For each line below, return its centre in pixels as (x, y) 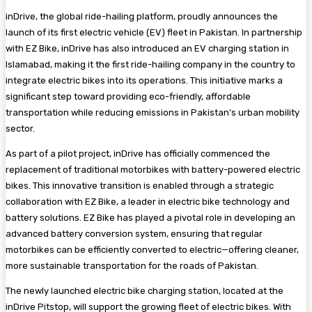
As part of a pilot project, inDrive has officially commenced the (138, 153)
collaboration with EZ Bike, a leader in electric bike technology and (148, 201)
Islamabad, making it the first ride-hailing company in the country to (150, 64)
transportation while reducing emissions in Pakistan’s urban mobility (153, 112)
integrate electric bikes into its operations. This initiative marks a (144, 80)
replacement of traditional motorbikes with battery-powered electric (153, 169)
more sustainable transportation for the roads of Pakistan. (132, 265)
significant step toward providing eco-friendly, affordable (128, 96)
